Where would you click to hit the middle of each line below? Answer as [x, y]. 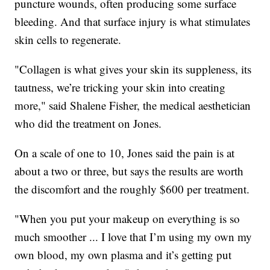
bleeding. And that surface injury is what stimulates [133, 22]
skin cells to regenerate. [68, 40]
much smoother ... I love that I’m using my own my [133, 237]
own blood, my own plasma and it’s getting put [123, 255]
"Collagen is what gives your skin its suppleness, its [133, 69]
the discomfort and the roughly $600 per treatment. [132, 189]
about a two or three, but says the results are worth [129, 171]
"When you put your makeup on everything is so [127, 219]
